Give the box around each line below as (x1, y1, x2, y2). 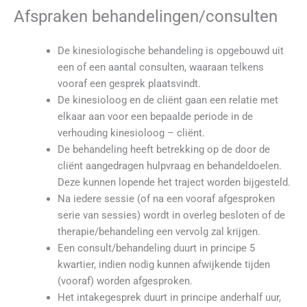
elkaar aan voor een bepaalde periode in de (57, 110, 253, 123)
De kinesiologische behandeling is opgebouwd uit (57, 45, 284, 58)
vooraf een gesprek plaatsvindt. (57, 77, 201, 90)
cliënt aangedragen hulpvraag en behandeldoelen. (57, 160, 282, 173)
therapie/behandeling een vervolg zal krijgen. (57, 225, 260, 238)
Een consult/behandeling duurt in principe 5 (57, 242, 255, 255)
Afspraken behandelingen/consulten (14, 6, 278, 26)
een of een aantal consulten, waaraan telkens (57, 61, 264, 74)
